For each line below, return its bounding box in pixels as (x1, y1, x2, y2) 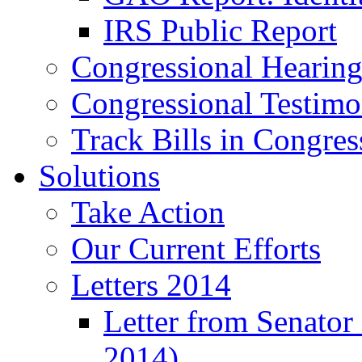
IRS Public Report (103, 12, 337, 48)
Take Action (71, 194, 225, 229)
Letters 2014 (71, 267, 231, 302)
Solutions (39, 158, 160, 193)
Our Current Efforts (71, 230, 321, 266)
